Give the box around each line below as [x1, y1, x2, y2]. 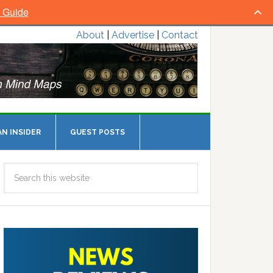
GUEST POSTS [70, 128, 125, 136]
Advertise [112, 29, 154, 41]
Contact [161, 29, 198, 41]
